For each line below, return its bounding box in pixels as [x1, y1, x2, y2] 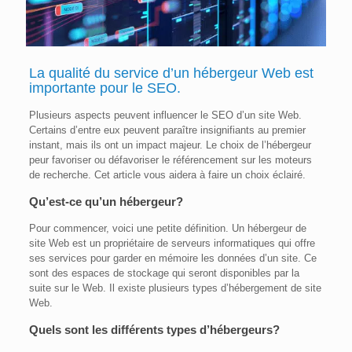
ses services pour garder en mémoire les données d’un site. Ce [28, 252, 317, 265]
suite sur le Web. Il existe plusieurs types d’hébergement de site [28, 282, 321, 295]
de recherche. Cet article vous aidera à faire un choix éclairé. [28, 169, 306, 181]
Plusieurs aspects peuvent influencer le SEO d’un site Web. [28, 109, 302, 122]
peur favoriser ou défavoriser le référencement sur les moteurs [28, 154, 312, 167]
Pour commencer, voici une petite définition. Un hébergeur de [28, 222, 306, 235]
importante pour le [28, 80, 147, 97]
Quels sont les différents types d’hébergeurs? [28, 323, 280, 337]
